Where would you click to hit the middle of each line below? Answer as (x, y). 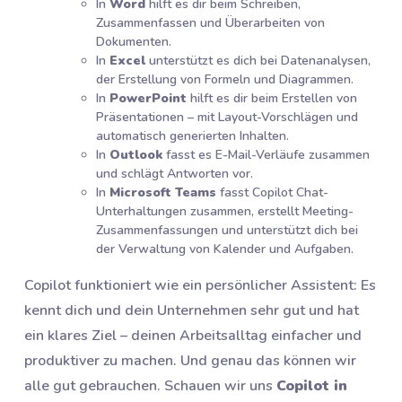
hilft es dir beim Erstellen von (272, 98)
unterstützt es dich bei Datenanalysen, (258, 60)
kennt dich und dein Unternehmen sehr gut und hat (192, 310)
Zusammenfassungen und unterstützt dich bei (227, 230)
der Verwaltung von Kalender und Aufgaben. (225, 249)
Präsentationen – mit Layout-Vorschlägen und (227, 117)
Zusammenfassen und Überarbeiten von (210, 22)
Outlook (136, 154)
